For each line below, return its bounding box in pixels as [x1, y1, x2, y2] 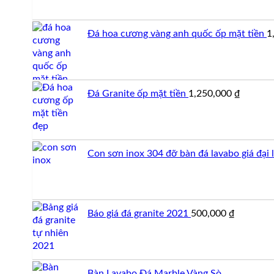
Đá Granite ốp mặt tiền [87, 88, 186, 98]
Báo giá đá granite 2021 [87, 208, 188, 218]
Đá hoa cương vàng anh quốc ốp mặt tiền [87, 28, 264, 39]
